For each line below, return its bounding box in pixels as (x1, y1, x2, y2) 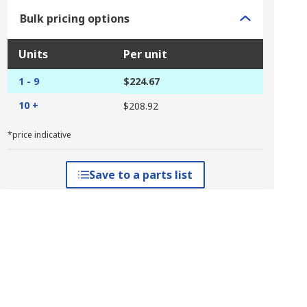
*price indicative (7, 129, 71, 140)
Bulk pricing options (19, 11, 130, 26)
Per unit (123, 47, 167, 62)
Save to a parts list (88, 167, 193, 182)
